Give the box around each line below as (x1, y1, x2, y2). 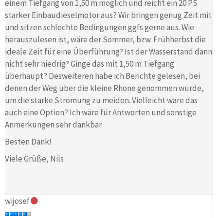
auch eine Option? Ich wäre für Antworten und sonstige (5, 107, 197, 118)
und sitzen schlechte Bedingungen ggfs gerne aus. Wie (5, 21, 194, 33)
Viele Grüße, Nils (5, 153, 64, 164)
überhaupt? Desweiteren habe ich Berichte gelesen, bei (5, 70, 200, 81)
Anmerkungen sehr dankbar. (5, 119, 104, 130)
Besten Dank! (5, 136, 54, 147)
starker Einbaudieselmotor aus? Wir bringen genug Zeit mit (5, 9, 212, 20)
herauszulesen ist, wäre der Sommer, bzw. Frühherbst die (5, 34, 206, 45)
